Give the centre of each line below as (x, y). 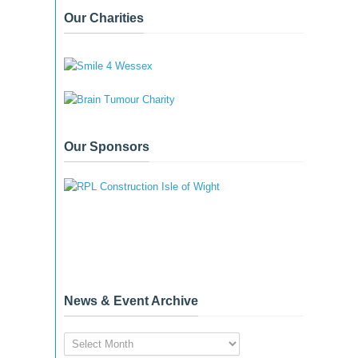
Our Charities (104, 18)
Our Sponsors (107, 147)
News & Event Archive (131, 301)
